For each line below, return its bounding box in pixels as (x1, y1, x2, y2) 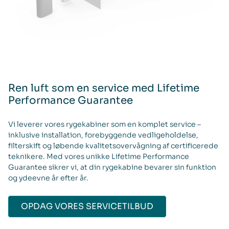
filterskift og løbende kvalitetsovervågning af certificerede (8, 141, 218, 151)
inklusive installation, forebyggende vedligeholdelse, (8, 130, 198, 140)
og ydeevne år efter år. (8, 173, 88, 183)
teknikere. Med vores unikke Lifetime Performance (8, 152, 189, 162)
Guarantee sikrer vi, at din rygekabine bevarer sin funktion (8, 163, 216, 172)
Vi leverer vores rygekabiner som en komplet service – (8, 120, 201, 129)
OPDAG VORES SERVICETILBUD (21, 201, 153, 212)
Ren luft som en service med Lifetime (8, 82, 199, 95)
